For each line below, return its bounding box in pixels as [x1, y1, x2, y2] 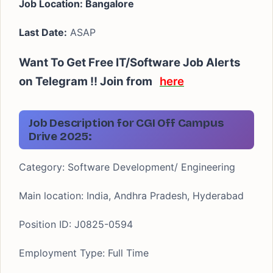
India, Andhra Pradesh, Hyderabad [83, 190, 244, 202]
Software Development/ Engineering [65, 161, 235, 173]
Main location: [19, 190, 83, 202]
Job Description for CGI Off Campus [29, 116, 224, 130]
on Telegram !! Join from [19, 74, 160, 88]
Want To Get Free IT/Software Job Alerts [19, 55, 240, 69]
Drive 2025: [29, 129, 92, 143]
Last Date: [19, 26, 67, 38]
